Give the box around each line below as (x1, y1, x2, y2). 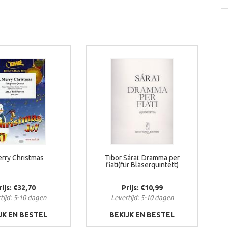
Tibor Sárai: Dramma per (104, 154, 180, 162)
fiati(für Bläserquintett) (105, 161, 179, 169)
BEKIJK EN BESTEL (109, 211, 175, 219)
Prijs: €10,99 (121, 184, 163, 192)
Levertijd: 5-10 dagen (110, 194, 174, 201)
